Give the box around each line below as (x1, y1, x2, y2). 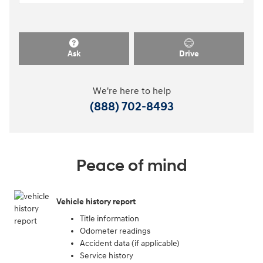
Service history (80, 251, 133, 261)
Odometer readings (80, 226, 150, 237)
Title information (80, 214, 139, 224)
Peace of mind (76, 156, 187, 177)
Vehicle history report (56, 196, 136, 207)
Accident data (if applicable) (80, 238, 180, 249)
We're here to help (92, 86, 171, 97)
